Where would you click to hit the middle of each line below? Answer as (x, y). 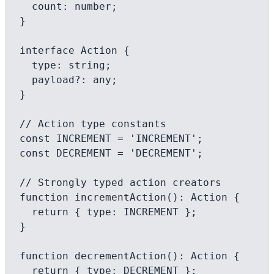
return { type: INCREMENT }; (26, 212)
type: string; (26, 65)
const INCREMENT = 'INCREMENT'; (111, 139)
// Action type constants (93, 124)
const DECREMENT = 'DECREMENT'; (111, 153)
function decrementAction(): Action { (130, 256)
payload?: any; (26, 80)
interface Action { (75, 50)
